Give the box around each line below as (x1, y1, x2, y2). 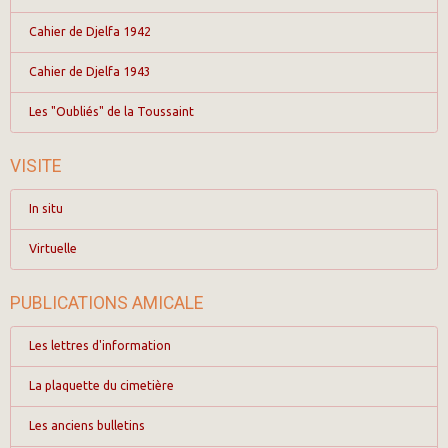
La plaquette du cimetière (28, 379, 174, 393)
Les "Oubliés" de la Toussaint (28, 105, 194, 119)
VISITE (10, 155, 61, 176)
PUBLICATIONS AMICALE (10, 292, 203, 313)
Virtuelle (28, 242, 77, 256)
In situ (28, 202, 63, 216)
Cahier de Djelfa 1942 (28, 25, 151, 39)
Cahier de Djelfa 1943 (28, 65, 151, 79)
